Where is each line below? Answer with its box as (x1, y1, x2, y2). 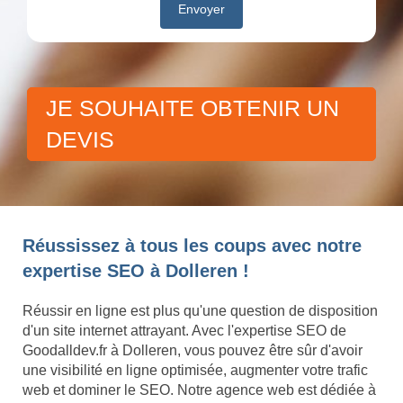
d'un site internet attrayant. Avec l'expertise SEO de (22, 323, 346, 339)
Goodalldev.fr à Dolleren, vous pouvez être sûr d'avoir (22, 343, 363, 359)
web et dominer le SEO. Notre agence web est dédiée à (22, 382, 376, 399)
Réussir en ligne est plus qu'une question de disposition (22, 303, 378, 319)
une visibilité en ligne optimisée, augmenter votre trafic (22, 363, 368, 379)
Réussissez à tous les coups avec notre (22, 236, 362, 256)
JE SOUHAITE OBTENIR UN (46, 95, 339, 121)
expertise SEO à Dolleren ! (22, 261, 249, 282)
